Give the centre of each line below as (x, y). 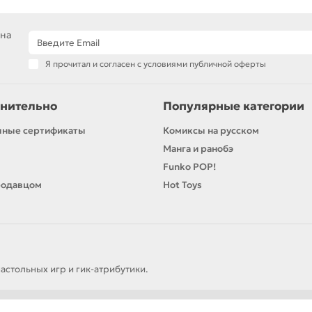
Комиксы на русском (211, 131)
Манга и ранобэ (198, 149)
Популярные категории (234, 107)
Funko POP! (189, 167)
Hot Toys (182, 185)
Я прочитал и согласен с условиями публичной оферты (155, 64)
